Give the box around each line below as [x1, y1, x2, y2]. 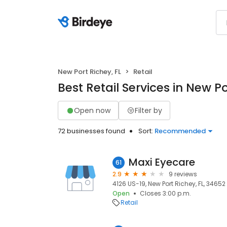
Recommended [155, 126, 206, 136]
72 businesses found [58, 126, 125, 136]
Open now [74, 105, 110, 116]
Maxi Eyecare [129, 155, 195, 169]
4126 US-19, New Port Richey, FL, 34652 [112, 179, 225, 188]
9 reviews [169, 170, 197, 178]
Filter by [135, 105, 162, 116]
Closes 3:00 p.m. [140, 189, 191, 198]
